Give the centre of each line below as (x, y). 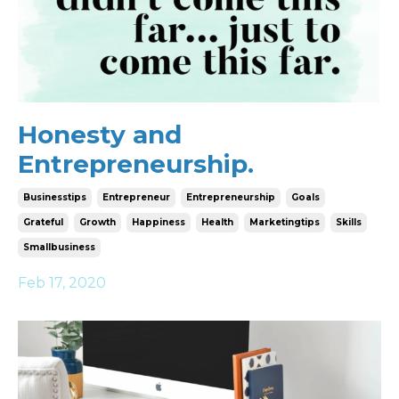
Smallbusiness (59, 247)
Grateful (43, 222)
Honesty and (100, 134)
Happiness (159, 222)
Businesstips (55, 197)
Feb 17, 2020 (62, 282)
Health (217, 222)
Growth (98, 222)
